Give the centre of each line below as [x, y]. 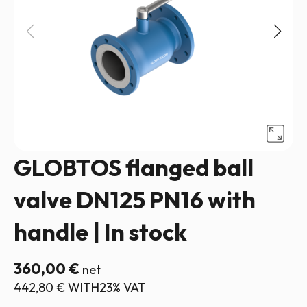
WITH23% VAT [106, 287]
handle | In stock [100, 232]
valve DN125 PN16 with [135, 200]
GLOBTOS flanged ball [134, 168]
